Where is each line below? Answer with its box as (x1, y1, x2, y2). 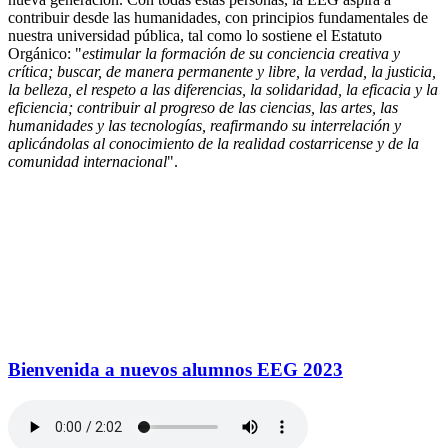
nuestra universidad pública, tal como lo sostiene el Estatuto (8, 26, 382, 44)
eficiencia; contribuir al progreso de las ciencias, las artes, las (8, 98, 398, 116)
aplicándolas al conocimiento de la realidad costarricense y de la (8, 134, 419, 152)
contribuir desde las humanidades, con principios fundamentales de (8, 8, 428, 26)
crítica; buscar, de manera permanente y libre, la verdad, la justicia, (8, 62, 436, 80)
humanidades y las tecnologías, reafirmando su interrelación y (8, 116, 401, 134)
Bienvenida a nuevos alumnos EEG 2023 (8, 359, 343, 381)
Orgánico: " (8, 44, 82, 62)
